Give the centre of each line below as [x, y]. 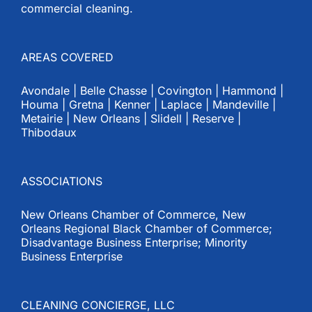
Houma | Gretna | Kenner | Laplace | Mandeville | [148, 104]
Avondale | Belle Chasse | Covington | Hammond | [152, 90]
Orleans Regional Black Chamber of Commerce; [147, 228]
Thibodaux [49, 132]
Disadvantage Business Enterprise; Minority [134, 242]
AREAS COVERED [67, 57]
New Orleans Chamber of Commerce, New [133, 214]
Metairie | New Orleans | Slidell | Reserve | [131, 118]
